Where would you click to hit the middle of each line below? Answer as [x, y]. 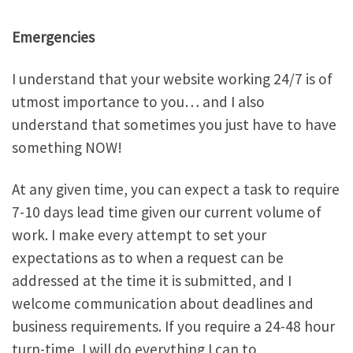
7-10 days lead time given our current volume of [167, 212]
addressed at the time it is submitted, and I [152, 280]
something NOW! [67, 147]
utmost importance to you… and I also [138, 101]
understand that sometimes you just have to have [174, 124]
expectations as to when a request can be [148, 257]
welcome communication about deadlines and [163, 303]
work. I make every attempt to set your [139, 234]
